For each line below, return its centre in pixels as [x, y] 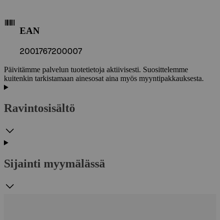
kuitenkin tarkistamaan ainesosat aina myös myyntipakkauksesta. [104, 79]
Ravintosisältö [40, 108]
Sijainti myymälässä [55, 163]
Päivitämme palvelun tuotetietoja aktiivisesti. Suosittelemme [96, 70]
